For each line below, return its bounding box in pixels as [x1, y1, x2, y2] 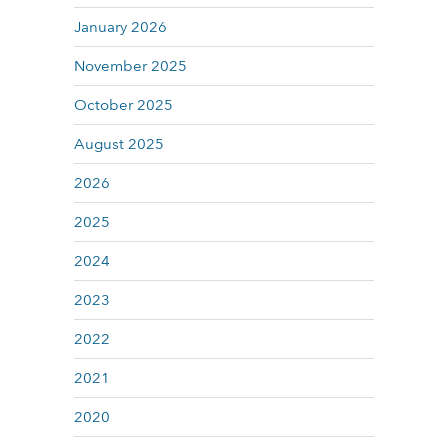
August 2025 [74, 134, 164, 154]
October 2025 [74, 95, 173, 115]
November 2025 [74, 56, 187, 76]
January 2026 [74, 17, 167, 37]
